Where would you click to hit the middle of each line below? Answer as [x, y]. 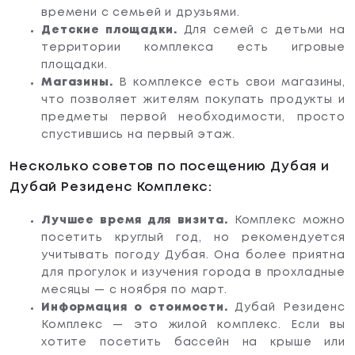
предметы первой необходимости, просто [193, 118]
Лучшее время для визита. [135, 221]
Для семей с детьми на [261, 31]
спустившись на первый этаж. [138, 135]
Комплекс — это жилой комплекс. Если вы [193, 325]
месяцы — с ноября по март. [134, 290]
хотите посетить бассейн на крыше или [193, 343]
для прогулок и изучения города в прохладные [193, 273]
